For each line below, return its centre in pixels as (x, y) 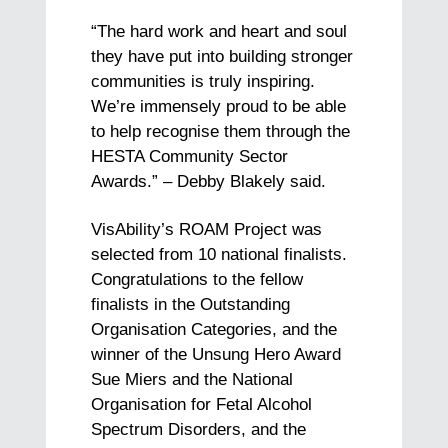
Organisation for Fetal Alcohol (202, 405)
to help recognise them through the (221, 132)
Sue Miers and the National (192, 380)
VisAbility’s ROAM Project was (207, 230)
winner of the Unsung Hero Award (216, 355)
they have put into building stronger (222, 57)
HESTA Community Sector (190, 157)
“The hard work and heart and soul (219, 32)
